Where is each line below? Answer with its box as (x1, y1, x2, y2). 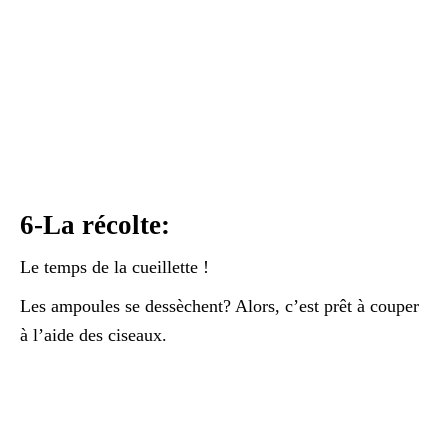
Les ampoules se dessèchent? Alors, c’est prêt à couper (20, 295, 419, 316)
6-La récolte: (20, 209, 170, 240)
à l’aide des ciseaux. (20, 324, 167, 345)
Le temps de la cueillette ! (20, 256, 209, 277)
